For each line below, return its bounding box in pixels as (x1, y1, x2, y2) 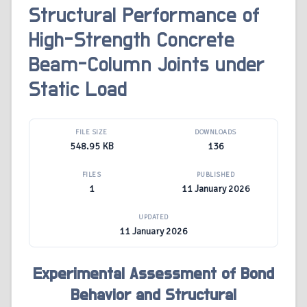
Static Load (29, 79, 127, 101)
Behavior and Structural (71, 287, 236, 304)
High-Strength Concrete (29, 30, 234, 51)
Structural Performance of (29, 5, 260, 27)
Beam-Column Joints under (29, 55, 265, 76)
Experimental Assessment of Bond (33, 266, 274, 283)
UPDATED (138, 213, 169, 222)
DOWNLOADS (195, 128, 236, 137)
